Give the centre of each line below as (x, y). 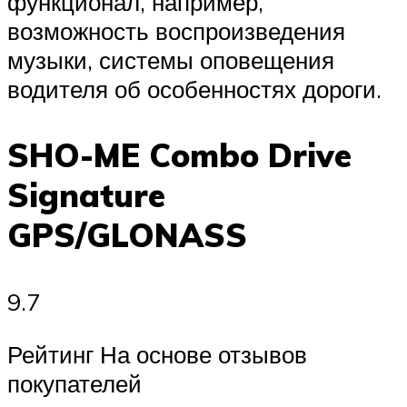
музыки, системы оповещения (171, 60)
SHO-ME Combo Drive (179, 155)
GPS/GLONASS (127, 235)
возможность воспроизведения (176, 30)
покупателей (74, 383)
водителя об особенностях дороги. (194, 89)
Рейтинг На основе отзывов (157, 354)
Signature (86, 195)
